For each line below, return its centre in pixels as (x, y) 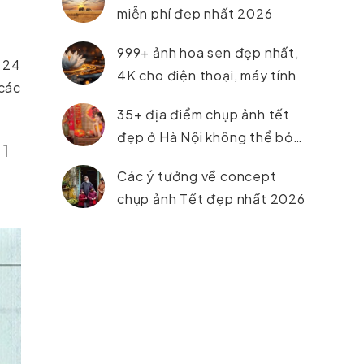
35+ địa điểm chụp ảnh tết (204, 114)
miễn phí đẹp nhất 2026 (195, 13)
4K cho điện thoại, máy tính (207, 75)
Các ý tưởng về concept (197, 176)
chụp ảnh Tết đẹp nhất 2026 (211, 199)
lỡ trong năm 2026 (177, 160)
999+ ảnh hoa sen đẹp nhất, (208, 52)
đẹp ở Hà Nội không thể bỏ (205, 137)
